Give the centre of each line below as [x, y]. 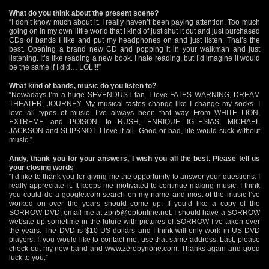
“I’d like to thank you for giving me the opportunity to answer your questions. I [134, 176]
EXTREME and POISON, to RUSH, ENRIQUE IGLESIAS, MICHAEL [134, 122]
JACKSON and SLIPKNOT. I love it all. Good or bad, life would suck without [134, 131]
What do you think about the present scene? [84, 13]
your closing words [41, 167]
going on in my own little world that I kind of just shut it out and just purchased [134, 31]
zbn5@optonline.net [137, 212]
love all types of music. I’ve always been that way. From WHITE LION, [134, 113]
